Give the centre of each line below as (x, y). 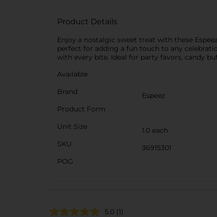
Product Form (81, 109)
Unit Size (72, 126)
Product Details (87, 22)
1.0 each (155, 130)
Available (72, 74)
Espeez (154, 95)
